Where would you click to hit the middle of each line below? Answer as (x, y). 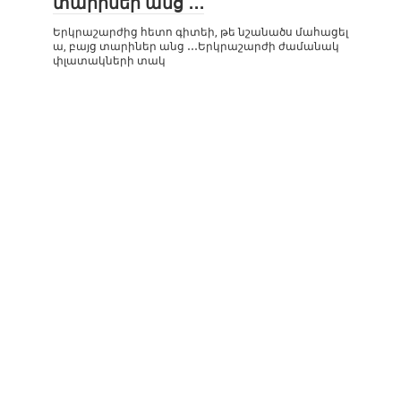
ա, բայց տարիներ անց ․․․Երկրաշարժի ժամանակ (196, 47)
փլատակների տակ (109, 61)
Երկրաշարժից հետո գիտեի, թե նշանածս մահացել (200, 32)
